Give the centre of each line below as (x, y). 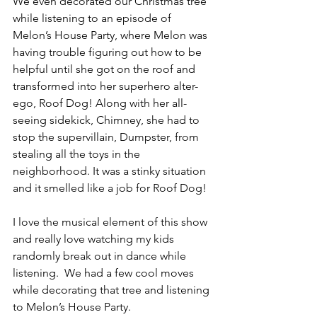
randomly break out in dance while (101, 255)
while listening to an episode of (93, 18)
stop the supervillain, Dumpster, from (107, 137)
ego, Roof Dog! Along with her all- (100, 103)
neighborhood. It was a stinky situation (111, 171)
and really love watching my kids (95, 238)
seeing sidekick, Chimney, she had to (108, 120)
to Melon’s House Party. (72, 306)
